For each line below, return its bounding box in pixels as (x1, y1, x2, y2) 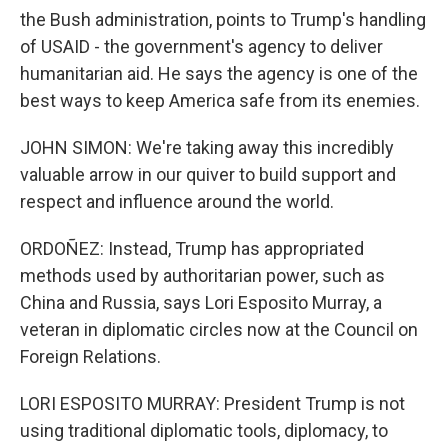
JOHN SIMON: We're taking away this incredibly (20, 137, 394, 158)
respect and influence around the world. (20, 191, 334, 212)
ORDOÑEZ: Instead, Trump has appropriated (20, 238, 364, 259)
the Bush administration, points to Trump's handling (20, 9, 426, 30)
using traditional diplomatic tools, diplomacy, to (20, 420, 388, 441)
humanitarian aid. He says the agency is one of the (20, 63, 418, 84)
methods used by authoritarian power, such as (20, 265, 385, 286)
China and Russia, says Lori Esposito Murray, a (20, 292, 382, 313)
